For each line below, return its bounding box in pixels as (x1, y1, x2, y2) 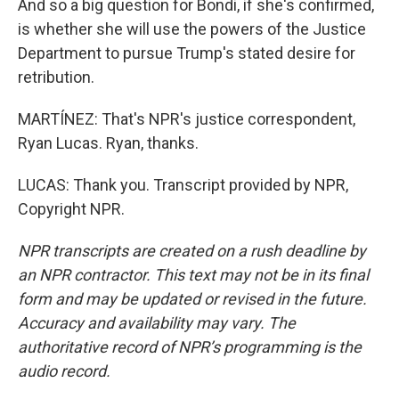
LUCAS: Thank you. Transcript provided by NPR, (18, 175, 348, 194)
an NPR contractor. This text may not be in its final (18, 265, 369, 284)
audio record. (18, 362, 110, 380)
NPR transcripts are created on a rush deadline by (18, 241, 366, 260)
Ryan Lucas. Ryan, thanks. (18, 134, 199, 152)
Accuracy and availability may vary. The (18, 313, 296, 332)
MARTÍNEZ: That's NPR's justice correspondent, (18, 110, 355, 128)
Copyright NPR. (18, 199, 125, 218)
